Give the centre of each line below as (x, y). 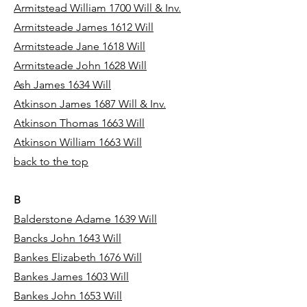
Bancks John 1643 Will (67, 238)
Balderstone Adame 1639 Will (85, 219)
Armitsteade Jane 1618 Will (79, 46)
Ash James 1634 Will (62, 85)
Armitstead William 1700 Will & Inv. (97, 8)
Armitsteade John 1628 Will (80, 65)
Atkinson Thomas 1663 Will (79, 123)
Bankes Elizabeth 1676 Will (78, 257)
